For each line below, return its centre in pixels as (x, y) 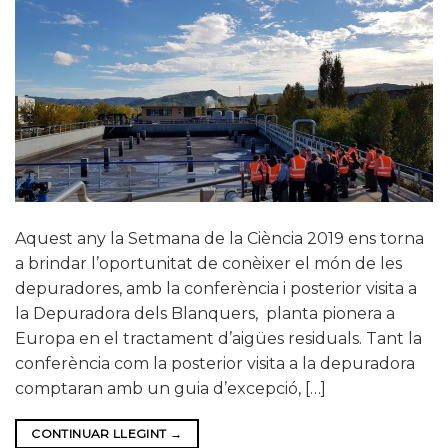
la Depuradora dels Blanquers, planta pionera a (205, 314)
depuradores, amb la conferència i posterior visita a (216, 289)
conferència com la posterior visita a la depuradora (215, 364)
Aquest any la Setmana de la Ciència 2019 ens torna (219, 239)
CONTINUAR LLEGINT (100, 434)
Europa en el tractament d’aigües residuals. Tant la (218, 339)
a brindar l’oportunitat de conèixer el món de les (208, 264)
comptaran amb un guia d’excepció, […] (170, 389)
